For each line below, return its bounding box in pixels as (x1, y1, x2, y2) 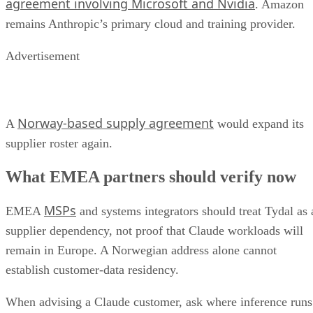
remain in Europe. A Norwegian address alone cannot (6, 243, 277, 258)
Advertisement (6, 49, 80, 64)
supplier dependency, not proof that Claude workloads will (6, 224, 303, 238)
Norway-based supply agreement (17, 115, 214, 132)
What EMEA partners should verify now (6, 168, 296, 187)
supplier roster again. (6, 136, 112, 151)
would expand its (214, 117, 304, 131)
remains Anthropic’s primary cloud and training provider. (6, 17, 299, 31)
